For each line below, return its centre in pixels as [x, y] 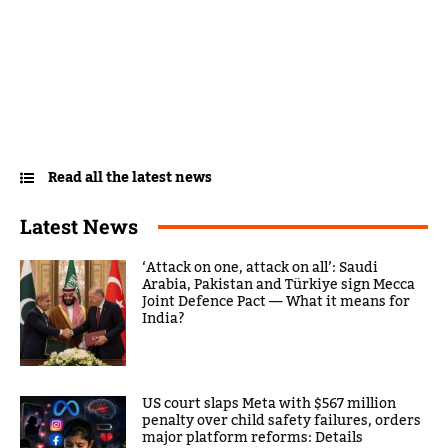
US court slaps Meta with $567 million [269, 404]
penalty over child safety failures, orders [282, 421]
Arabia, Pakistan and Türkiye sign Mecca [279, 285]
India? [164, 319]
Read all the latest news [130, 178]
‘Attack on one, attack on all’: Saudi [260, 268]
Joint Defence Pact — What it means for [276, 302]
